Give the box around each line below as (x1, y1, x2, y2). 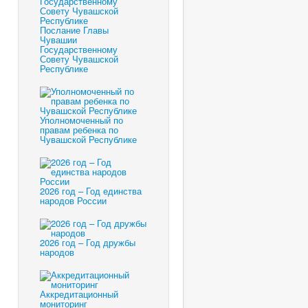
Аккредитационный (40, 287, 118, 301)
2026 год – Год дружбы (40, 236, 135, 250)
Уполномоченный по (40, 113, 123, 127)
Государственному (40, 43, 118, 56)
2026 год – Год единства (40, 184, 142, 198)
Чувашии (40, 33, 77, 47)
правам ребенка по (40, 123, 118, 137)
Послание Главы (40, 23, 109, 37)
